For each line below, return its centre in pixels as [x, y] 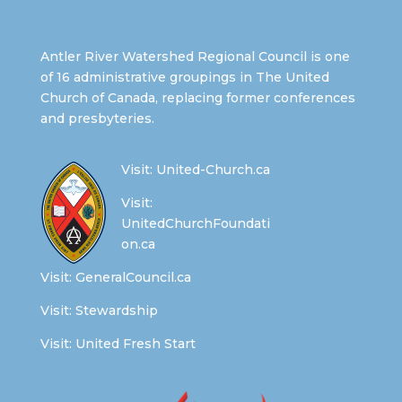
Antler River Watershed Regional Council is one [195, 56]
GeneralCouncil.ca [133, 277]
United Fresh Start [135, 343]
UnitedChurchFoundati [195, 223]
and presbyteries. [97, 118]
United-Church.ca [213, 169]
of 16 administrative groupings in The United [184, 77]
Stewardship [116, 310]
